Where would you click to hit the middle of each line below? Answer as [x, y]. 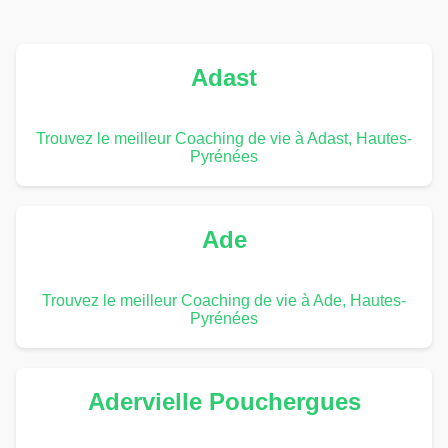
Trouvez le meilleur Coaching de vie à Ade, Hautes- [224, 300]
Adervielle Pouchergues [224, 401]
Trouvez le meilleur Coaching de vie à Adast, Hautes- [224, 138]
